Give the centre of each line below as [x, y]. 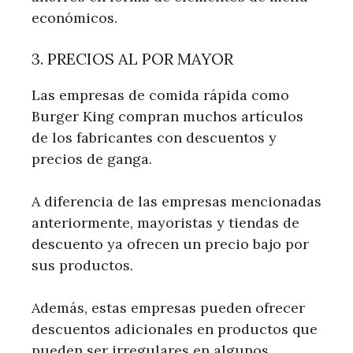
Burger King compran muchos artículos [167, 116]
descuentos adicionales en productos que [175, 329]
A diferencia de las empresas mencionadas [176, 201]
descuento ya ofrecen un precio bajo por [170, 243]
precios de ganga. [92, 158]
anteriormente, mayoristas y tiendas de [165, 222]
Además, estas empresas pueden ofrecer [168, 307]
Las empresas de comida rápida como [160, 95]
